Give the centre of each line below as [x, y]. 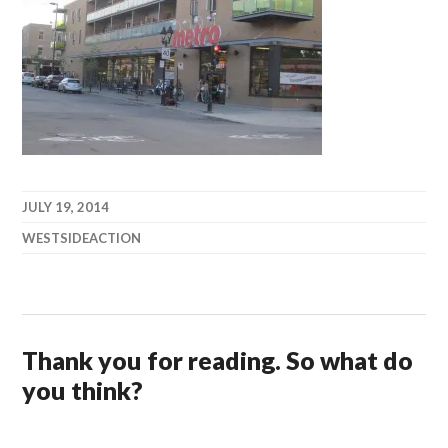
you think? [83, 389]
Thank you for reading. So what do [218, 359]
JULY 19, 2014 [66, 206]
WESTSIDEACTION [82, 237]
